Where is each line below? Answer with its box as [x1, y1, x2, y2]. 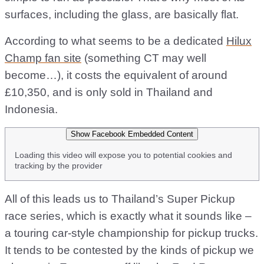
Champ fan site [5, 52, 81, 65]
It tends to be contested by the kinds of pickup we [5, 244, 254, 257]
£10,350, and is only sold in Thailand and [5, 86, 213, 99]
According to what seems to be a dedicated [5, 35, 226, 48]
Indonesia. [5, 103, 58, 116]
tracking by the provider [15, 161, 103, 171]
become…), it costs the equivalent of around [5, 69, 227, 82]
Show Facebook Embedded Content [71, 130, 193, 139]
